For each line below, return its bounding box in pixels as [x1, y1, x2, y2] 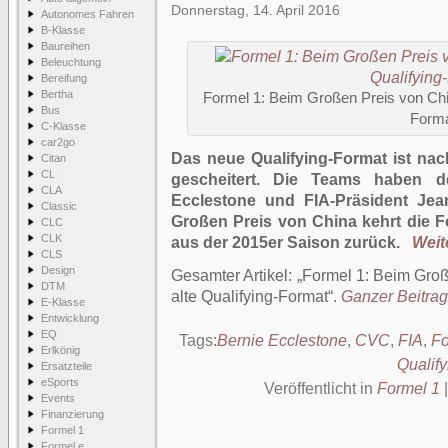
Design [41, 264, 75, 276]
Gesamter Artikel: [171, 267, 297, 284]
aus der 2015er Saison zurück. [171, 234, 404, 251]
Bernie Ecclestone [217, 332, 347, 349]
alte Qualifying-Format [171, 288, 328, 305]
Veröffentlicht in [264, 380, 377, 397]
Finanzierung [41, 408, 104, 420]
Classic [41, 200, 77, 212]
